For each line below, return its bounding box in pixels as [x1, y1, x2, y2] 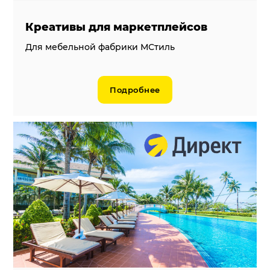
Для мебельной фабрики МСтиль [25, 41, 175, 52]
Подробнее [110, 84, 160, 95]
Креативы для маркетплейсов [25, 20, 208, 34]
